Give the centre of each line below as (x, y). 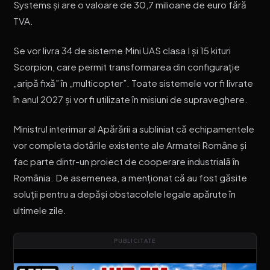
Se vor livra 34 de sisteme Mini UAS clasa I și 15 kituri (122, 51)
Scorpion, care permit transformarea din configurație (127, 67)
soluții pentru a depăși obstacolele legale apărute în (125, 193)
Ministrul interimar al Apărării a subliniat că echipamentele (134, 128)
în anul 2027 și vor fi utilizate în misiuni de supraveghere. (131, 99)
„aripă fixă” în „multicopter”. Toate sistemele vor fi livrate (133, 83)
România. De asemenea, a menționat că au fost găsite (130, 177)
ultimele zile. (40, 210)
